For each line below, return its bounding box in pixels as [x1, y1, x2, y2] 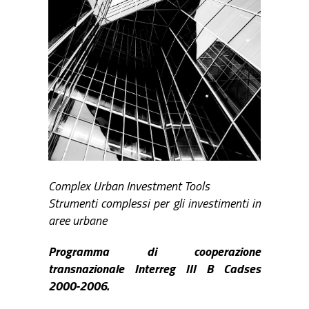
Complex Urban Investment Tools [48, 177, 210, 196]
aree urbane [48, 211, 107, 230]
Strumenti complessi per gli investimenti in [48, 194, 261, 213]
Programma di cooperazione [48, 242, 261, 261]
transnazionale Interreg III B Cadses [48, 259, 261, 279]
